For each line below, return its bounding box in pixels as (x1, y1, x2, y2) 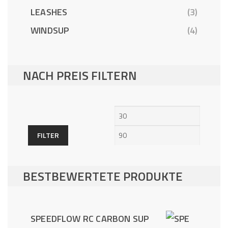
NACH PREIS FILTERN (23, 66, 137, 84)
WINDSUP (31, 23, 69, 37)
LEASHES (31, 5, 68, 19)
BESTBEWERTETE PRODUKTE (23, 166, 183, 185)
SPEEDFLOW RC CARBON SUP (31, 211, 149, 225)
